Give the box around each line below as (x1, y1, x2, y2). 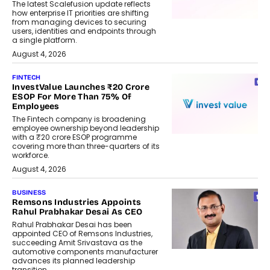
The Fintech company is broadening (12, 114, 146, 125)
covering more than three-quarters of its (12, 141, 160, 152)
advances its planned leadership (12, 256, 135, 266)
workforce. (12, 150, 49, 161)
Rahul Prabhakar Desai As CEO (12, 207, 143, 218)
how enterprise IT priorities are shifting (12, 8, 149, 19)
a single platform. (12, 35, 77, 46)
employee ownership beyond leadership (12, 123, 159, 134)
